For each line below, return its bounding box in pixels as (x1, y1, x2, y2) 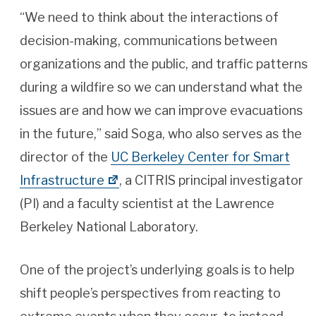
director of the (20, 150, 111, 165)
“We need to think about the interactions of (20, 10, 279, 25)
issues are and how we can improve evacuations (20, 103, 303, 119)
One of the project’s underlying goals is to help (20, 262, 294, 278)
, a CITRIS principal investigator (119, 173, 303, 188)
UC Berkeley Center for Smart (111, 150, 290, 165)
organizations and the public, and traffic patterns (20, 56, 308, 72)
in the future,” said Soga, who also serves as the (20, 126, 302, 142)
